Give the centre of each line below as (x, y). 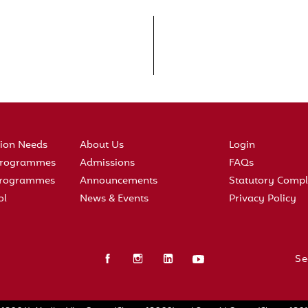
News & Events (114, 199)
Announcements (119, 181)
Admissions (108, 163)
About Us (102, 145)
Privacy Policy (263, 199)
